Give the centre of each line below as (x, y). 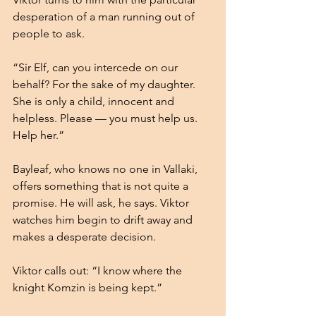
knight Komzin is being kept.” (87, 287)
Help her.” (38, 135)
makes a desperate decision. (84, 236)
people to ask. (49, 33)
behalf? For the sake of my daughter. (105, 84)
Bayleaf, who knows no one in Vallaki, (107, 169)
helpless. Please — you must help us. (107, 118)
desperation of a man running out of (105, 16)
